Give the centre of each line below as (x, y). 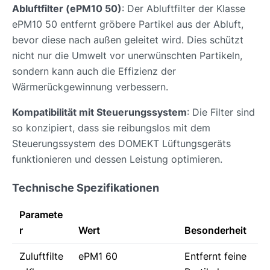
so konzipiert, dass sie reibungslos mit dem (111, 128)
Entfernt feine (215, 256)
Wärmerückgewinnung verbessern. (90, 87)
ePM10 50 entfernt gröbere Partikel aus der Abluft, (128, 24)
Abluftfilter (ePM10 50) (67, 9)
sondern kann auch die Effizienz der (94, 71)
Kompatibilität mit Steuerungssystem (99, 112)
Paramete (41, 215)
